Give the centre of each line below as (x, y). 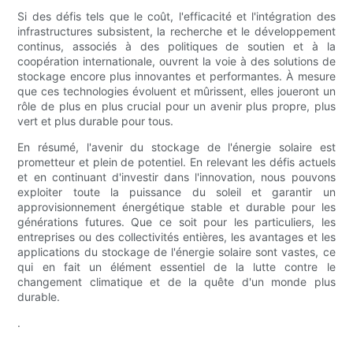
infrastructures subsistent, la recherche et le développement (176, 32)
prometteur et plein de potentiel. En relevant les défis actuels (176, 162)
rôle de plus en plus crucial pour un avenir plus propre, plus (176, 106)
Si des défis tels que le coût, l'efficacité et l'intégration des (176, 17)
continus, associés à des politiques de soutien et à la (176, 46)
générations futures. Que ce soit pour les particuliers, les (176, 222)
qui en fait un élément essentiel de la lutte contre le (176, 267)
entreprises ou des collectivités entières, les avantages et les (176, 237)
